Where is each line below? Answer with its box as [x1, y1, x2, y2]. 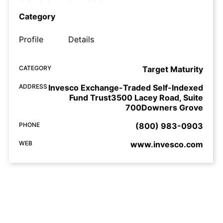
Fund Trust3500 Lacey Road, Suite [69, 93, 203, 103]
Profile [19, 34, 43, 45]
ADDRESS [19, 83, 47, 91]
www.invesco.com [130, 139, 203, 150]
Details [68, 34, 94, 45]
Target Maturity [142, 64, 203, 75]
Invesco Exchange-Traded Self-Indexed [48, 83, 203, 93]
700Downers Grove [125, 103, 203, 113]
